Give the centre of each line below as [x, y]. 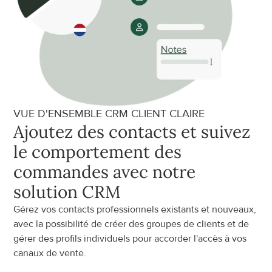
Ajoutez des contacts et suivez [132, 132]
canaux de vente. [50, 253]
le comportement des [98, 152]
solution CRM [67, 192]
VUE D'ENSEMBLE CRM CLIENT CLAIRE [109, 114]
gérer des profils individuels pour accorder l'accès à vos [130, 239]
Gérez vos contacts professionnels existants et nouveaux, [135, 209]
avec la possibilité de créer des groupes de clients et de [131, 224]
